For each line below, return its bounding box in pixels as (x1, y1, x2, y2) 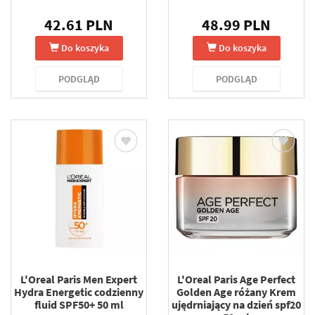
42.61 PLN (44, 14, 113, 34)
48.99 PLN (202, 14, 271, 34)
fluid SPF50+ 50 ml (34, 297, 124, 311)
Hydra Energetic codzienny (14, 284, 143, 299)
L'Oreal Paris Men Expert (20, 271, 137, 286)
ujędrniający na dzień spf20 (172, 297, 301, 311)
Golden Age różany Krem (176, 284, 296, 299)
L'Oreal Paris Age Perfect (177, 271, 295, 286)
